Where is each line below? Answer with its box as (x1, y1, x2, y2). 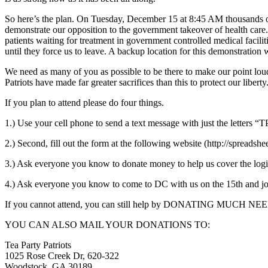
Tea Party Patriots (5, 239, 71, 250)
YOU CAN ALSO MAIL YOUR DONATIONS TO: (5, 219, 210, 230)
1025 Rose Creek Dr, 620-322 (5, 250, 119, 261)
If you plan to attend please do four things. (5, 97, 164, 108)
